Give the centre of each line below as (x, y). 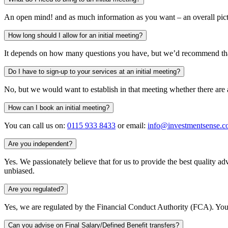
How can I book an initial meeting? (59, 107)
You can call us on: (36, 125)
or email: (132, 125)
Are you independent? (40, 144)
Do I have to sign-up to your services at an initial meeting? (94, 71)
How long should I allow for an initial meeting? (75, 35)
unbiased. (19, 170)
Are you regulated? (36, 189)
